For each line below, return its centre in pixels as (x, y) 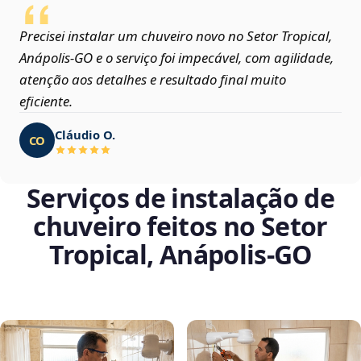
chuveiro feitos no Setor (180, 226)
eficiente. (46, 102)
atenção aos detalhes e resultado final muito (153, 80)
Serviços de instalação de (180, 198)
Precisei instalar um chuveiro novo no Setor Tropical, (176, 36)
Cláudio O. (85, 134)
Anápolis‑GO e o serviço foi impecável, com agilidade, (176, 58)
